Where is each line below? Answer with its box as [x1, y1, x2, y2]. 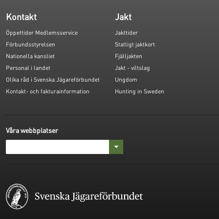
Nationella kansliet [6, 52, 55, 60]
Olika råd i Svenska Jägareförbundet [6, 76, 100, 84]
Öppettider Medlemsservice [6, 29, 78, 37]
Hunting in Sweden [115, 88, 165, 95]
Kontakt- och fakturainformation [6, 88, 89, 95]
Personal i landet [6, 64, 50, 72]
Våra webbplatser [6, 126, 58, 135]
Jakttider [115, 29, 138, 37]
